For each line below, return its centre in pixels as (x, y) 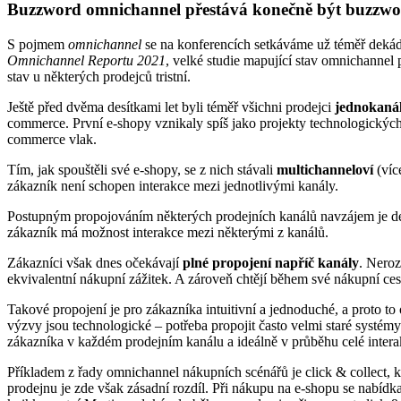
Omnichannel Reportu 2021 (86, 61)
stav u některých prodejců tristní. (99, 77)
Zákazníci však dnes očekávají (95, 263)
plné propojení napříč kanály (271, 263)
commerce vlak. (52, 140)
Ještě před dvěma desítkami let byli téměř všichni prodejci (171, 107)
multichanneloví (327, 170)
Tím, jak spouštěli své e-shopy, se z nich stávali (142, 170)
